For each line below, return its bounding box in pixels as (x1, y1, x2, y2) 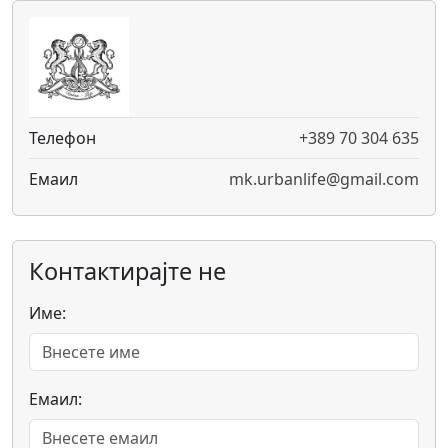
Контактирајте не (29, 254, 226, 287)
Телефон (29, 126, 96, 149)
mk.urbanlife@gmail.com (229, 167, 419, 190)
